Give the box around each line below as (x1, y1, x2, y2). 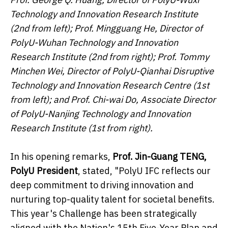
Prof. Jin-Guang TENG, (112, 150, 207, 162)
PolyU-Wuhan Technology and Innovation (10, 36, 178, 48)
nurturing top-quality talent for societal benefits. (10, 193, 215, 205)
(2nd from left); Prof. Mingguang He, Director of (10, 22, 203, 34)
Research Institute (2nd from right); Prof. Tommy (10, 50, 209, 63)
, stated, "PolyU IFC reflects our (78, 164, 211, 177)
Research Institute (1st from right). (10, 122, 153, 134)
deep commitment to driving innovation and (10, 179, 194, 191)
